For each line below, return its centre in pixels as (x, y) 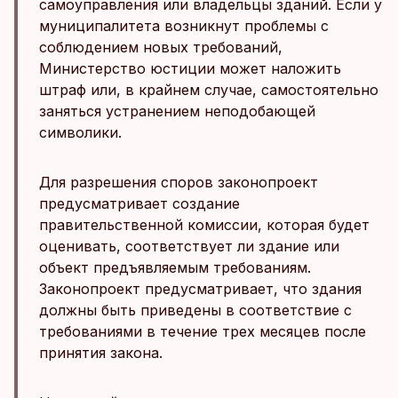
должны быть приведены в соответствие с (195, 310)
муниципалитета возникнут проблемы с (184, 26)
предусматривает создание (139, 203)
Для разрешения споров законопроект (179, 182)
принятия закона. (101, 353)
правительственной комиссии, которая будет (204, 225)
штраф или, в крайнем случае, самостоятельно (209, 90)
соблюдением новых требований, (161, 47)
